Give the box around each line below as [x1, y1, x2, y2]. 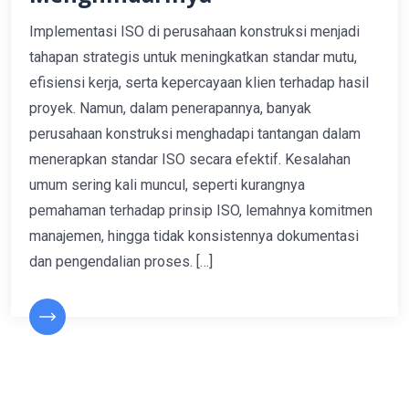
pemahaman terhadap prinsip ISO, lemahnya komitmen [29, 202, 372, 220]
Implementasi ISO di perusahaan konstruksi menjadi [29, 23, 360, 41]
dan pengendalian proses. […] [29, 253, 213, 271]
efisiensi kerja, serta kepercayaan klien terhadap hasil [29, 74, 369, 92]
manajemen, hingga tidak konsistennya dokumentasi [29, 227, 359, 246]
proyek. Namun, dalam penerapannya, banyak [29, 100, 311, 118]
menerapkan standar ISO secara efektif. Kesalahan [29, 151, 351, 169]
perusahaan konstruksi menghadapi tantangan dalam [29, 125, 361, 143]
